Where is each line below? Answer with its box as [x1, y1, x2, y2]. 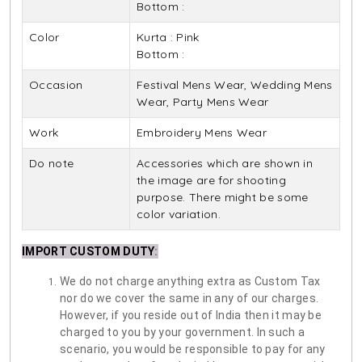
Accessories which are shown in [137, 156, 314, 171]
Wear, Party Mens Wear [137, 95, 269, 110]
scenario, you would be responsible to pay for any [60, 343, 326, 356]
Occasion [29, 78, 83, 93]
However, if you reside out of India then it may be [60, 309, 322, 322]
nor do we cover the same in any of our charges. [60, 292, 319, 305]
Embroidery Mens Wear [137, 125, 267, 141]
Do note [29, 156, 74, 171]
